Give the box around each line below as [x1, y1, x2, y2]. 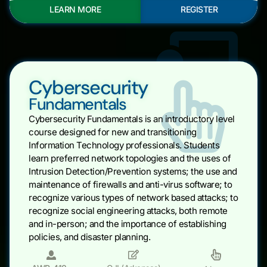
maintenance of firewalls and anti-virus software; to [29, 178, 232, 190]
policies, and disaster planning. [29, 231, 150, 243]
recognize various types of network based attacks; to [29, 191, 238, 203]
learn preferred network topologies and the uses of [29, 152, 231, 164]
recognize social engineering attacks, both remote [29, 204, 228, 216]
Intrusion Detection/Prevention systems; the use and [29, 165, 237, 177]
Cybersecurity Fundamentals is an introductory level [29, 113, 235, 125]
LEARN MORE [49, 4, 101, 14]
